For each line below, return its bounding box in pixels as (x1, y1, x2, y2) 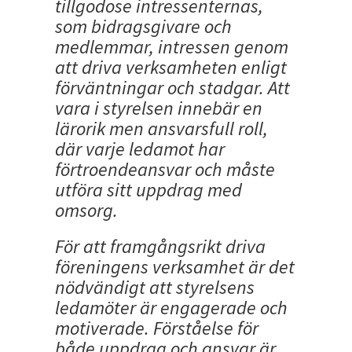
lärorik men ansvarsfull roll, (55, 116, 268, 141)
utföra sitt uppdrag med (55, 178, 242, 203)
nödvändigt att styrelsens (55, 275, 255, 300)
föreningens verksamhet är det (55, 255, 295, 280)
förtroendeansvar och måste (55, 157, 275, 182)
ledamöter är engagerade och (55, 295, 288, 321)
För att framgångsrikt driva (55, 234, 266, 259)
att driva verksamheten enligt (55, 55, 287, 80)
